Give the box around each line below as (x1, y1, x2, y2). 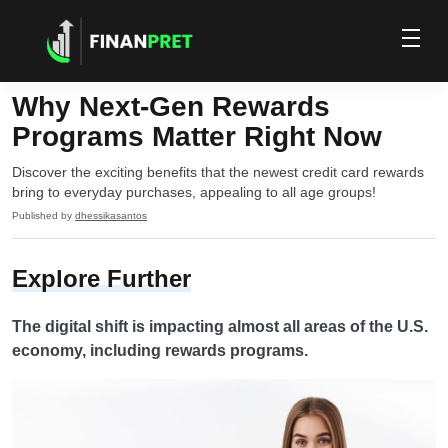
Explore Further (12, 265, 191, 292)
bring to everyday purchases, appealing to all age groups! (12, 184, 376, 200)
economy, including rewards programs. (12, 342, 308, 359)
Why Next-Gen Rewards (12, 91, 330, 122)
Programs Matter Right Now (12, 121, 382, 152)
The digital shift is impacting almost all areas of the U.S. (12, 318, 428, 335)
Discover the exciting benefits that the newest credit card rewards (12, 164, 424, 180)
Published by (12, 210, 75, 221)
